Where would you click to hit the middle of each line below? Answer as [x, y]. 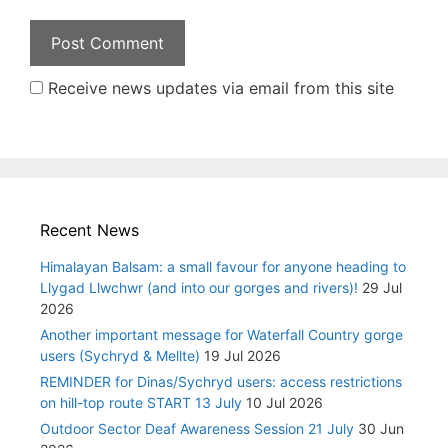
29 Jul [382, 287]
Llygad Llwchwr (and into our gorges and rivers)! [199, 287]
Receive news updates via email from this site [218, 87]
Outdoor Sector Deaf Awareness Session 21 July [197, 428]
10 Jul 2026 [284, 402]
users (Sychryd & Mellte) [120, 355]
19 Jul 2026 [242, 355]
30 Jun [381, 428]
